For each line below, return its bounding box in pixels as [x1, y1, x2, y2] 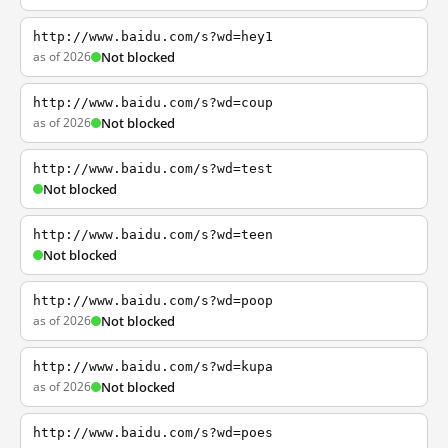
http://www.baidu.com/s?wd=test [33, 161, 273, 176]
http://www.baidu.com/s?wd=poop [33, 293, 273, 308]
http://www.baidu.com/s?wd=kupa [33, 359, 273, 374]
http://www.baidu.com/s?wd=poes [33, 425, 273, 440]
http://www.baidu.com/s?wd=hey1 [33, 29, 273, 44]
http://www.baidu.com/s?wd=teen [33, 227, 273, 242]
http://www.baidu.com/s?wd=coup [33, 95, 273, 110]
